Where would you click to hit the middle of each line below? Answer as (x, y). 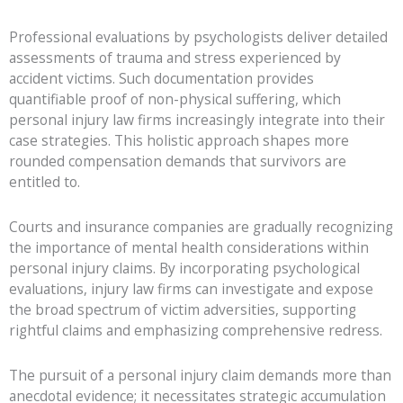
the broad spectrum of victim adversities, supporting (183, 309)
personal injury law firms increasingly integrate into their (197, 119)
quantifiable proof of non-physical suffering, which (175, 99)
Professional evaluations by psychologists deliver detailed (198, 36)
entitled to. (45, 181)
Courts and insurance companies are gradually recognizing (201, 226)
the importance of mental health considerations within (189, 247)
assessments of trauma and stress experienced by (175, 57)
